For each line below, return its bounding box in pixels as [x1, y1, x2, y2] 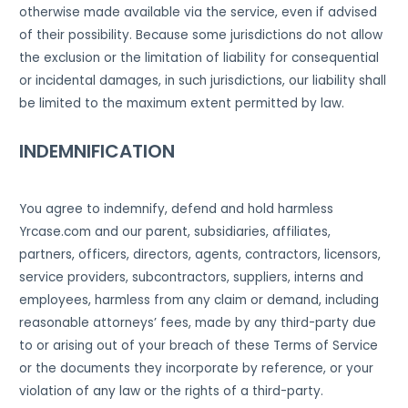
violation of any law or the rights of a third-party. [19, 382, 324, 400]
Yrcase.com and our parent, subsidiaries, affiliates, [19, 222, 331, 240]
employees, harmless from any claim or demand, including [19, 291, 380, 309]
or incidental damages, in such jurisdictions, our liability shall [19, 72, 387, 90]
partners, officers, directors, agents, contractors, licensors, [19, 245, 382, 263]
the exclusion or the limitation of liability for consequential [19, 49, 380, 67]
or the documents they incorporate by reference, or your [19, 359, 374, 377]
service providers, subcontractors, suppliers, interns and [19, 268, 364, 286]
